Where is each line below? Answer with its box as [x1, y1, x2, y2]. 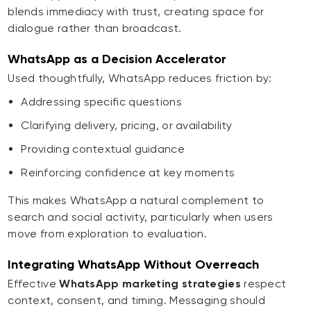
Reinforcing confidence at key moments [21, 166, 235, 180]
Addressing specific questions [21, 95, 182, 109]
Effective [8, 277, 60, 291]
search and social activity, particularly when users [8, 210, 274, 224]
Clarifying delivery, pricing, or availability [21, 119, 233, 133]
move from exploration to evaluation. [8, 227, 208, 241]
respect [240, 277, 287, 291]
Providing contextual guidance [21, 142, 185, 156]
